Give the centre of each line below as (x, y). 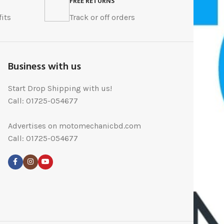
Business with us (44, 67)
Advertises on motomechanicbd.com (74, 126)
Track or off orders (102, 17)
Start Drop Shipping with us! (60, 88)
